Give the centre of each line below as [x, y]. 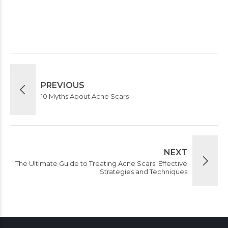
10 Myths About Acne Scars [85, 96]
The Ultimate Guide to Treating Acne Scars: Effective [101, 163]
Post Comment [63, 17]
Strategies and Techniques [144, 171]
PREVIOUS [63, 85]
